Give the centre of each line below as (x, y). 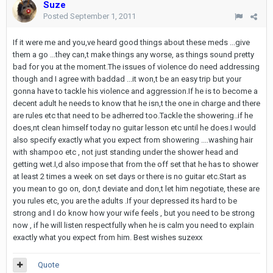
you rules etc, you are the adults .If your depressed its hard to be (125, 201)
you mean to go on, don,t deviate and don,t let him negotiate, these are (136, 189)
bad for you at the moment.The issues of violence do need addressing (136, 67)
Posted (57, 16)
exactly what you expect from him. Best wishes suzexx (108, 237)
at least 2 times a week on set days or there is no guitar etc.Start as (129, 176)
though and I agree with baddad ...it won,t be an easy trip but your (127, 79)
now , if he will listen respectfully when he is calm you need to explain (133, 225)
